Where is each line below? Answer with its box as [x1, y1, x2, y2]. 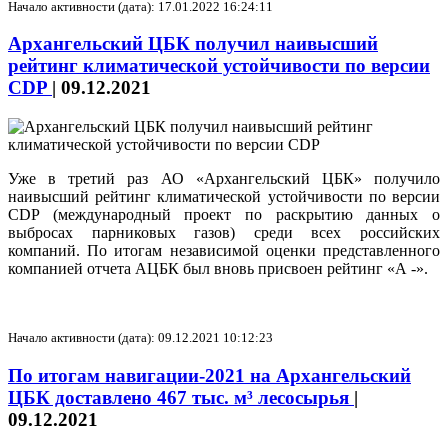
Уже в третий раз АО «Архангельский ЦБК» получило [8, 170, 440, 188]
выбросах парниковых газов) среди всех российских [8, 224, 440, 242]
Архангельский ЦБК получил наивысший [8, 33, 378, 55]
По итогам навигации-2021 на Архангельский [8, 364, 411, 386]
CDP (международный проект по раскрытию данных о [8, 206, 440, 224]
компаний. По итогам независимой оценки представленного [8, 242, 440, 260]
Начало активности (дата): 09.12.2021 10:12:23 [8, 330, 273, 346]
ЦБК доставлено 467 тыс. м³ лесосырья [8, 386, 354, 408]
